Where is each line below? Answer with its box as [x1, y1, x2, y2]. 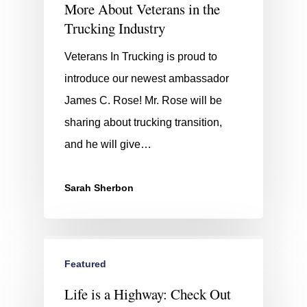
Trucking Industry [64, 18, 165, 38]
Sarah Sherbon [64, 182, 134, 193]
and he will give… [64, 138, 151, 150]
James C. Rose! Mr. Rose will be [64, 94, 222, 106]
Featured [64, 258, 106, 269]
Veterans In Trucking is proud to [64, 50, 217, 62]
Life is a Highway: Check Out [64, 284, 231, 304]
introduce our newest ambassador [64, 72, 229, 84]
